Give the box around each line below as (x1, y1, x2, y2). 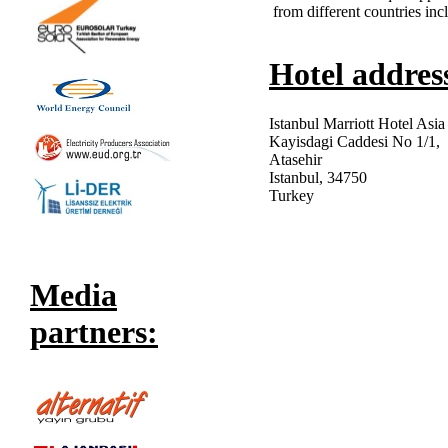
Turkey (269, 186, 314, 204)
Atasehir (269, 150, 322, 168)
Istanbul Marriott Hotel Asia (269, 114, 445, 132)
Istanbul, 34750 (269, 168, 367, 186)
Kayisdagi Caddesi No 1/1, (269, 132, 440, 150)
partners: (30, 314, 158, 351)
